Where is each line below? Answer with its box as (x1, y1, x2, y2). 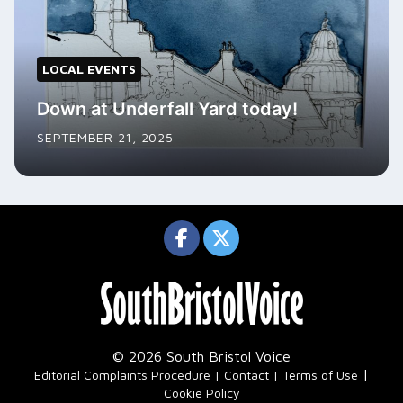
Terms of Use (282, 366, 358, 382)
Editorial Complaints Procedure (34, 366, 210, 382)
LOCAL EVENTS (42, 61, 136, 77)
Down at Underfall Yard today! (37, 98, 298, 121)
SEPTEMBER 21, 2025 (37, 130, 174, 146)
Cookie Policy (163, 384, 240, 400)
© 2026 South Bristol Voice (112, 347, 291, 364)
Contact (224, 366, 269, 382)
